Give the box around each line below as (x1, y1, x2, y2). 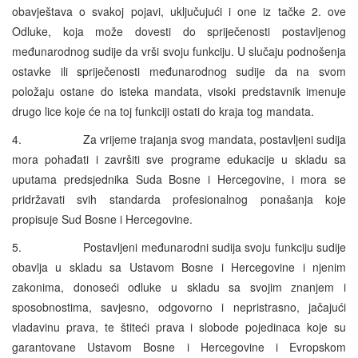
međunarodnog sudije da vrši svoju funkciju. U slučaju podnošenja (12, 42, 346, 59)
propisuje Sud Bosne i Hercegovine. (12, 210, 193, 227)
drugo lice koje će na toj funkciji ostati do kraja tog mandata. (12, 102, 314, 119)
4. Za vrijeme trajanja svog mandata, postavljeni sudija (12, 130, 346, 147)
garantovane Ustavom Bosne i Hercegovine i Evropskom (12, 338, 346, 355)
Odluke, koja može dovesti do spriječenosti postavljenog (12, 22, 346, 39)
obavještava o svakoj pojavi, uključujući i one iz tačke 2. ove (12, 2, 346, 19)
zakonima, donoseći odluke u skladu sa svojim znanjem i (12, 278, 346, 295)
